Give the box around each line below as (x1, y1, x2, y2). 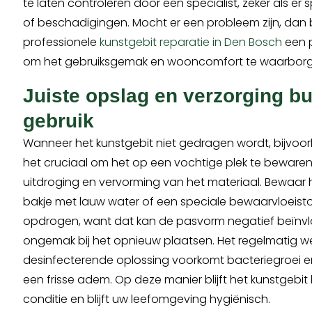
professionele (23, 34, 100, 51)
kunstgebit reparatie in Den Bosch (100, 34, 283, 51)
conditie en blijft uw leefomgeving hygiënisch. (23, 291, 271, 308)
